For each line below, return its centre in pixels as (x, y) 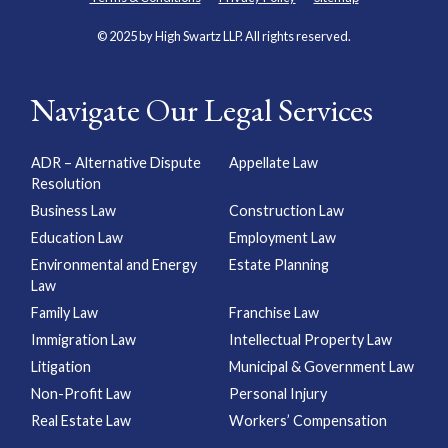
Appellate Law (273, 163)
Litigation (61, 367)
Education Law (77, 238)
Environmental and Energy (114, 265)
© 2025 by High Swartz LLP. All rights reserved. (224, 36)
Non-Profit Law (81, 394)
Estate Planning (279, 265)
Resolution (66, 184)
